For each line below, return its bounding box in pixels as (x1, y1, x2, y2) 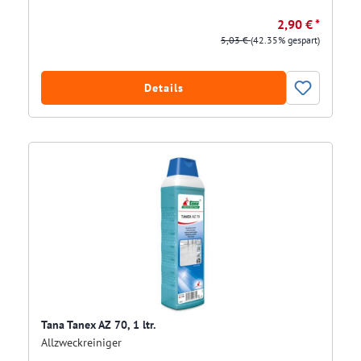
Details (143, 81, 184, 96)
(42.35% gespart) (251, 34, 320, 47)
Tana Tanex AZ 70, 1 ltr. (41, 317, 156, 333)
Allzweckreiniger (41, 334, 122, 351)
